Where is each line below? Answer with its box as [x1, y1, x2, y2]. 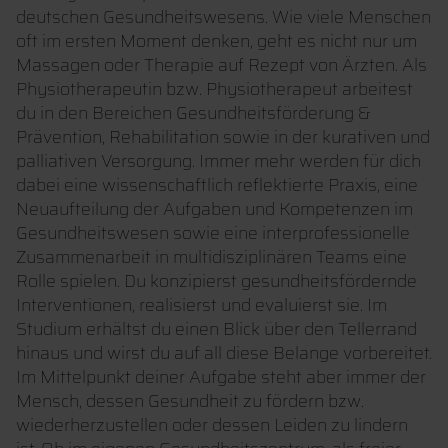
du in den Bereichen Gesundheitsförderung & [16, 99, 371, 128]
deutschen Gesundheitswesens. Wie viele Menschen [16, 3, 431, 32]
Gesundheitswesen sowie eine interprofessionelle [16, 219, 410, 248]
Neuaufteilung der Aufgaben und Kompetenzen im [16, 195, 413, 224]
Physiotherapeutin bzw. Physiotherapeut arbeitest [16, 75, 413, 104]
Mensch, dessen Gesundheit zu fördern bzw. [16, 387, 364, 416]
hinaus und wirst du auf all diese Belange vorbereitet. [16, 339, 432, 368]
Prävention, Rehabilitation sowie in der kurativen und [16, 123, 430, 152]
